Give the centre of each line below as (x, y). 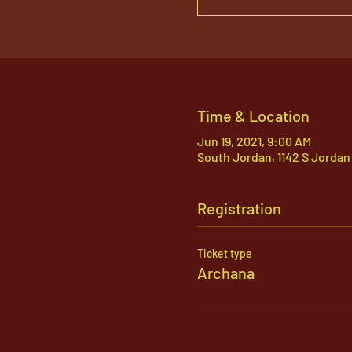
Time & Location (253, 115)
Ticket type (224, 253)
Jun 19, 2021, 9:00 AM (254, 141)
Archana (225, 273)
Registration (239, 208)
